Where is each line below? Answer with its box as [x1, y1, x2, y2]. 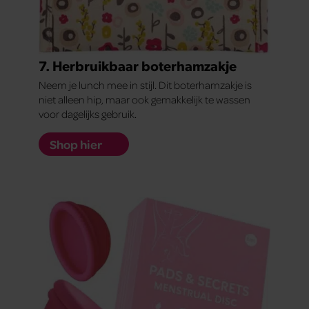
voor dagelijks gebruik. [39, 106, 137, 121]
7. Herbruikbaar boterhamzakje [39, 56, 237, 74]
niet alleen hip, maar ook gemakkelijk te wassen [39, 92, 250, 106]
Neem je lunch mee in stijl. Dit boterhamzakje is [39, 77, 252, 92]
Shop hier [50, 136, 102, 152]
